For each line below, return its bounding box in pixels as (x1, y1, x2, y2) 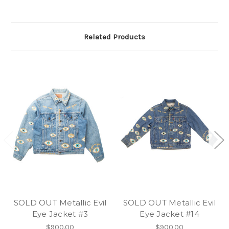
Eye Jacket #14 (140, 209, 199, 219)
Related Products (84, 32, 145, 42)
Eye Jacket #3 (32, 209, 88, 219)
